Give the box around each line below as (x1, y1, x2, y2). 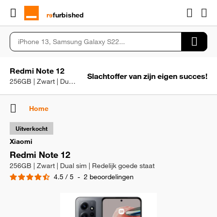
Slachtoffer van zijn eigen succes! (87, 71, 207, 81)
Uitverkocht (15, 124, 47, 132)
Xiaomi (10, 137, 32, 146)
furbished (53, 10, 84, 19)
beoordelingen (90, 172, 134, 181)
